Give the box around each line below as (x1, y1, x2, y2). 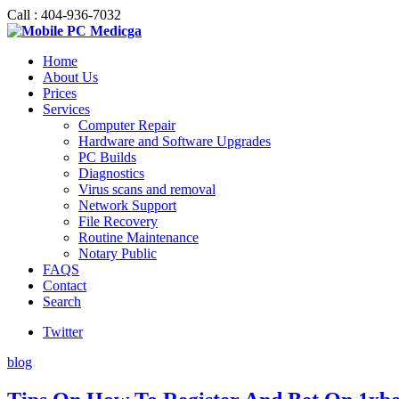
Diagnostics (78, 166, 144, 181)
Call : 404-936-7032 (7, 7, 121, 22)
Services (43, 102, 90, 117)
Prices (43, 85, 77, 101)
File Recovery (78, 214, 158, 229)
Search (43, 294, 81, 309)
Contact (43, 278, 86, 293)
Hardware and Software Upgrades (78, 134, 271, 149)
